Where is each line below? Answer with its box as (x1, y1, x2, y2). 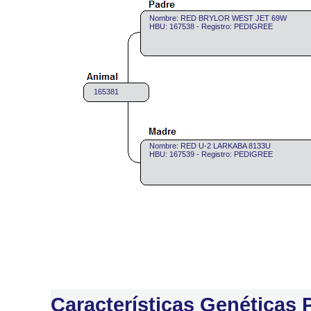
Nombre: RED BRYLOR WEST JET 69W (149, 14, 287, 22)
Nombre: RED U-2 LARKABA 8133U (149, 142, 271, 150)
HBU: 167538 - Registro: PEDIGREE (149, 22, 273, 31)
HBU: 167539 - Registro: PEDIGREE (149, 150, 273, 158)
